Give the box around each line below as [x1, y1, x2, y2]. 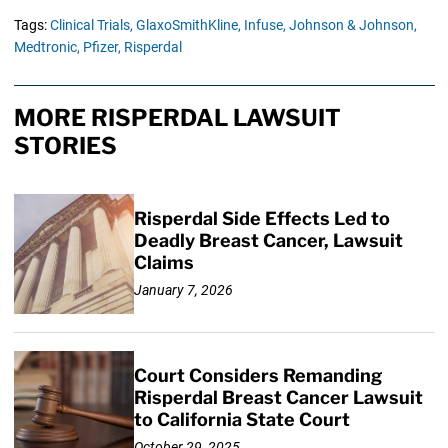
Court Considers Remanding [133, 365, 382, 387]
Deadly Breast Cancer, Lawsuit [133, 230, 403, 252]
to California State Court [133, 409, 350, 431]
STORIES [13, 132, 117, 161]
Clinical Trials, [49, 17, 133, 34]
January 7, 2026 [133, 281, 233, 298]
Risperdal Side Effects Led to [133, 208, 390, 230]
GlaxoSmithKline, [135, 17, 241, 34]
